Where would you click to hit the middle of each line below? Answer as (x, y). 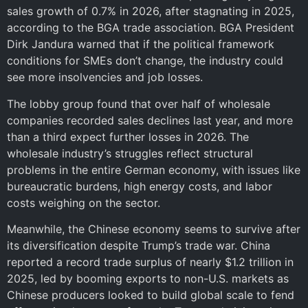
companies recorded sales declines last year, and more (150, 120)
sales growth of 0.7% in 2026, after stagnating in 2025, (151, 11)
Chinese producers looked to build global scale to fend (151, 295)
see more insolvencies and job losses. (105, 77)
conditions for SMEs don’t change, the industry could (145, 61)
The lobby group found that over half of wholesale (139, 103)
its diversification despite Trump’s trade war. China (139, 246)
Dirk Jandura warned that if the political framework (141, 44)
